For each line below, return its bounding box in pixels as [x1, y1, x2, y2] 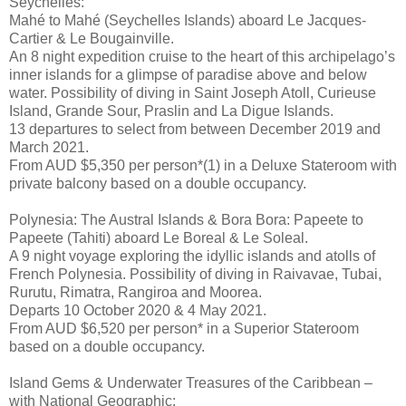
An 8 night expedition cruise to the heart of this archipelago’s [9, 49, 395, 65]
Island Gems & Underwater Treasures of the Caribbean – [9, 375, 372, 391]
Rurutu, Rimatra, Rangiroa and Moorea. [9, 285, 262, 301]
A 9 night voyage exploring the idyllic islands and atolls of [9, 248, 375, 265]
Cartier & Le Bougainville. [9, 31, 174, 47]
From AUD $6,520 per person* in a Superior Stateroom [9, 321, 359, 337]
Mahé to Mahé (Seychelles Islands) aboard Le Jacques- [9, 13, 366, 29]
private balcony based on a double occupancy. [9, 176, 306, 192]
